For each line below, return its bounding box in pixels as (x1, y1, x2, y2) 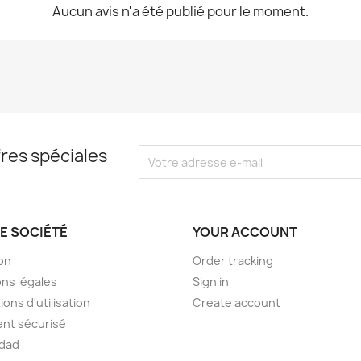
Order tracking (193, 253, 273, 269)
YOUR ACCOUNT (193, 223, 297, 242)
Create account (193, 295, 280, 311)
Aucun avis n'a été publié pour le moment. (52, 2, 309, 21)
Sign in (193, 274, 229, 290)
